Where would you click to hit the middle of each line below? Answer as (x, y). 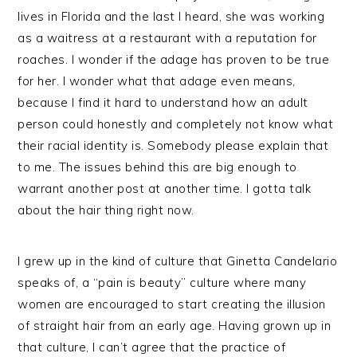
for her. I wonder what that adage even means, (157, 81)
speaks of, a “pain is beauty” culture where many (162, 282)
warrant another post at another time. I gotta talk (165, 188)
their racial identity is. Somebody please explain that (173, 145)
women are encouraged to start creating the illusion (172, 304)
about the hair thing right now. (106, 210)
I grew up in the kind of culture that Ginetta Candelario (178, 261)
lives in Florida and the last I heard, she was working (171, 16)
